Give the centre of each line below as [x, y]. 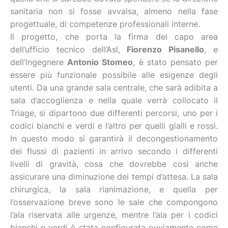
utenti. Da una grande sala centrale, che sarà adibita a [114, 88]
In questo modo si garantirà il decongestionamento [114, 138]
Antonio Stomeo [100, 62]
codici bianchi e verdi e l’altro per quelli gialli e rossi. [114, 126]
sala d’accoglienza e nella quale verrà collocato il [114, 100]
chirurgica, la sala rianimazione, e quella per [114, 189]
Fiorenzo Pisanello [166, 49]
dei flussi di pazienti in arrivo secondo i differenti [114, 151]
